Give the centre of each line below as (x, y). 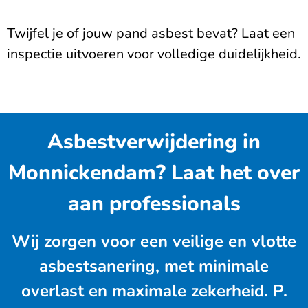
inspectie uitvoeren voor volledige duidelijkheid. (154, 54)
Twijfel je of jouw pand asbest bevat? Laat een (151, 34)
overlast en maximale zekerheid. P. (154, 290)
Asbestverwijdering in (154, 142)
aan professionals (154, 203)
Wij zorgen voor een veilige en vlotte (154, 241)
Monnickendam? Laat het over (154, 173)
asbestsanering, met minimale (154, 266)
